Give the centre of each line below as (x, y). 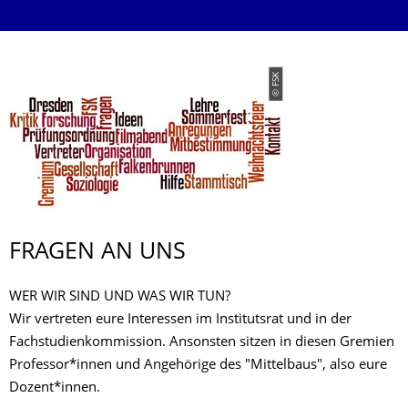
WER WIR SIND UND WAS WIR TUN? (120, 297)
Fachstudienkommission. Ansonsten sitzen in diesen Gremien (202, 342)
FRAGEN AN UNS (97, 253)
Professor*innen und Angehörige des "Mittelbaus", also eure (198, 365)
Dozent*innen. (55, 388)
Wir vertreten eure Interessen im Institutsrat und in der (180, 320)
